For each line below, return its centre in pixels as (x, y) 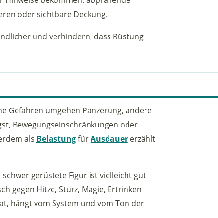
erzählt (141, 139)
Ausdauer (109, 139)
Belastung (56, 139)
